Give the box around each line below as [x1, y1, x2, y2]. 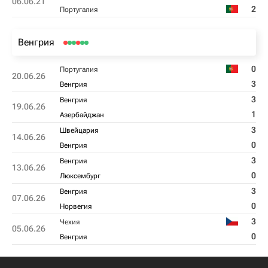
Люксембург [60, 172, 100, 180]
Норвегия [60, 202, 92, 211]
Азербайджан [60, 111, 104, 119]
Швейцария [60, 126, 98, 135]
